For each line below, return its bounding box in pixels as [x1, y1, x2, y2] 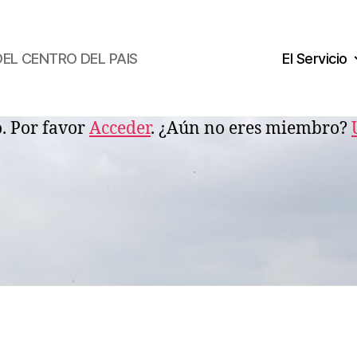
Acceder [89, 118, 151, 139]
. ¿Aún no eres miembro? [151, 118, 351, 139]
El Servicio [282, 49, 347, 67]
